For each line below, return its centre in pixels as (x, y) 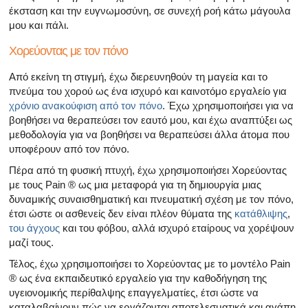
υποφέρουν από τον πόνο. (69, 148)
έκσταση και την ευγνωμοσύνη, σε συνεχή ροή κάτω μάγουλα (150, 10)
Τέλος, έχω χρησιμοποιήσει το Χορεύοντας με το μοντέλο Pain (150, 263)
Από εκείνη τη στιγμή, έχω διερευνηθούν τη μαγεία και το (138, 76)
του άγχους (34, 228)
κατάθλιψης (261, 213)
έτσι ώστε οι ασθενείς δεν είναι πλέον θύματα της (122, 213)
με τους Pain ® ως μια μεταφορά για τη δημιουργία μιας (135, 184)
